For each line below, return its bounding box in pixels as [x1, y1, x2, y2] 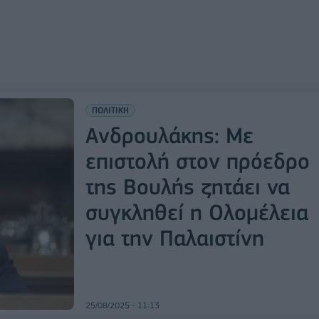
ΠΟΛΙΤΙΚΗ [91, 105, 129, 115]
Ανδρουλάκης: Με [85, 122, 253, 148]
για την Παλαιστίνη [85, 225, 264, 251]
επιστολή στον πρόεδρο [85, 148, 310, 174]
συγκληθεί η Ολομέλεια [85, 199, 308, 225]
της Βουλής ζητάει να [85, 174, 290, 199]
